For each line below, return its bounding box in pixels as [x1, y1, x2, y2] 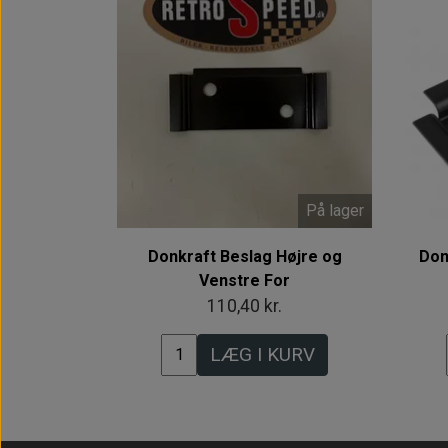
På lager [306, 201, 364, 221]
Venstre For [199, 270, 290, 290]
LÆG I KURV [210, 342, 315, 366]
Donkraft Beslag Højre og [147, 246, 342, 266]
